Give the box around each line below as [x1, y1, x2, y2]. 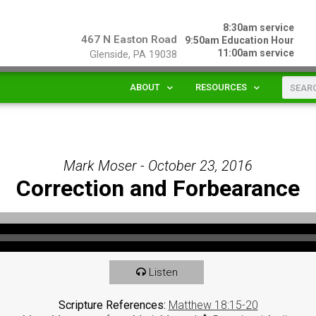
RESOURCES [195, 82, 247, 92]
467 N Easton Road [80, 33, 177, 46]
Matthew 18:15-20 [168, 298, 258, 312]
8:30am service [223, 22, 295, 33]
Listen [148, 265, 178, 279]
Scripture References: [58, 298, 166, 312]
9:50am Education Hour [185, 35, 295, 46]
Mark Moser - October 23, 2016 [63, 157, 253, 174]
